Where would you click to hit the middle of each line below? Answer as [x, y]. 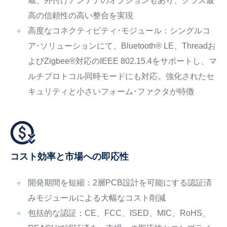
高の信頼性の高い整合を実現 [80, 15]
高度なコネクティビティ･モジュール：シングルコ [119, 31]
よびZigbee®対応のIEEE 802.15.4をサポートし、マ [122, 61]
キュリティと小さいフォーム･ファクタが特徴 [111, 91]
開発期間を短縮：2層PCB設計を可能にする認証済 [120, 183]
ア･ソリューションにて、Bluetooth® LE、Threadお [122, 46]
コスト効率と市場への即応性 [69, 157]
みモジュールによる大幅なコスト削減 [97, 198]
